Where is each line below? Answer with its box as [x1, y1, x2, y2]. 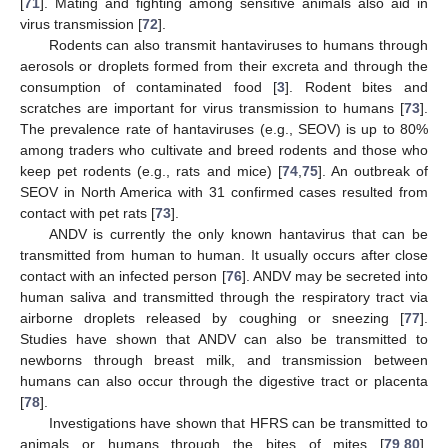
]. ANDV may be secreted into [241, 267, 428, 284]
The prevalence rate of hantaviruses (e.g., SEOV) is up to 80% [20, 120, 428, 137]
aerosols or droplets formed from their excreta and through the [20, 57, 428, 74]
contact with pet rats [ [20, 204, 155, 221]
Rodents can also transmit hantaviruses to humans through [48, 36, 428, 53]
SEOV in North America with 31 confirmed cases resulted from [20, 183, 428, 200]
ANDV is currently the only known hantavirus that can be [48, 225, 428, 242]
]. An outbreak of [317, 162, 429, 179]
